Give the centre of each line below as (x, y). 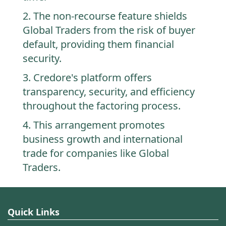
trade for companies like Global (96, 153)
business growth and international (103, 139)
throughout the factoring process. (102, 106)
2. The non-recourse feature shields (105, 16)
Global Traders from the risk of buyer (109, 30)
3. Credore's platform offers (87, 78)
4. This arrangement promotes (94, 125)
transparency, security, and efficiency (109, 92)
